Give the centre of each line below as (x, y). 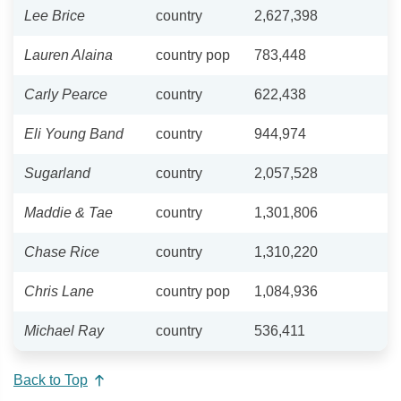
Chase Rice (62, 252)
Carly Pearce (66, 94)
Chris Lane (59, 291)
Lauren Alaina (68, 55)
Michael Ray (64, 330)
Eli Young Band (74, 133)
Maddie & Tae (68, 212)
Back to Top (51, 380)
